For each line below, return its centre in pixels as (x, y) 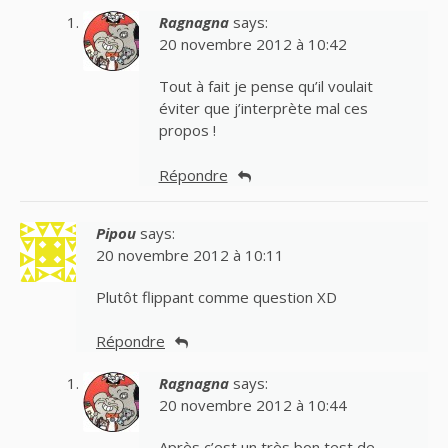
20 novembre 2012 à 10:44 (252, 405)
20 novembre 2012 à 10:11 (190, 254)
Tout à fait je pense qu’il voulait (265, 86)
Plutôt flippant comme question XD (216, 296)
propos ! (187, 130)
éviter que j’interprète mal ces (263, 108)
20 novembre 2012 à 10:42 (252, 44)
